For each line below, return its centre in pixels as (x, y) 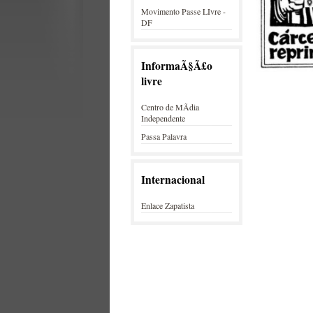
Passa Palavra (164, 136)
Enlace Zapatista (168, 205)
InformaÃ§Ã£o (177, 66)
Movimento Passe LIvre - (183, 11)
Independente (163, 118)
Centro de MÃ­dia (170, 107)
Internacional (173, 180)
